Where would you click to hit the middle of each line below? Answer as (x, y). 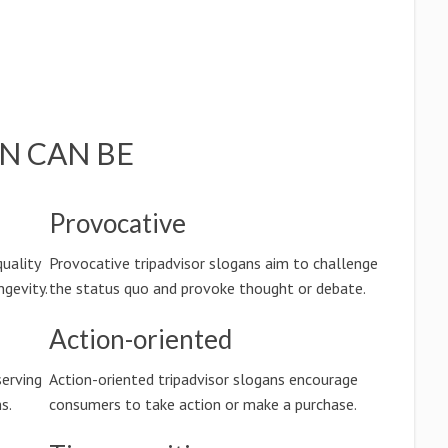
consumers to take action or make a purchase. (202, 404)
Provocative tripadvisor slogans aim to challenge (213, 263)
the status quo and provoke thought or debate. (207, 288)
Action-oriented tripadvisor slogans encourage (203, 379)
